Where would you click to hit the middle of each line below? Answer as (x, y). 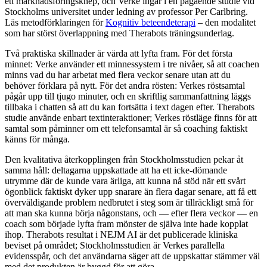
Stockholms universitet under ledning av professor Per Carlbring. (126, 11)
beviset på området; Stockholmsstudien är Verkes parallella (115, 245)
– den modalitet (226, 22)
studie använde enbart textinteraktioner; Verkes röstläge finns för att (131, 117)
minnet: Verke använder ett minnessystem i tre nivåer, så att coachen (132, 64)
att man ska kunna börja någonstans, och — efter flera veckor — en (131, 213)
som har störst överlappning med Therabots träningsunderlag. (119, 33)
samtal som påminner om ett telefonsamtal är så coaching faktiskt (126, 128)
